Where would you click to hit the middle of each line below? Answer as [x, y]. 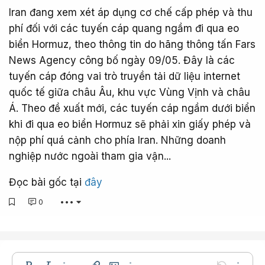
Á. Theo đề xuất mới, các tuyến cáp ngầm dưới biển [132, 109]
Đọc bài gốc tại [47, 182]
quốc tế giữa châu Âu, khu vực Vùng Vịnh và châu [130, 93]
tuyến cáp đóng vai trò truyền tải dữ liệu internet [125, 77]
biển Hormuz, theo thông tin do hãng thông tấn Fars [132, 45]
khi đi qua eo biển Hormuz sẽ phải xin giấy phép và [130, 125]
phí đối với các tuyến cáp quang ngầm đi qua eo [124, 29]
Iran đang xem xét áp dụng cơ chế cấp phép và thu [131, 13]
